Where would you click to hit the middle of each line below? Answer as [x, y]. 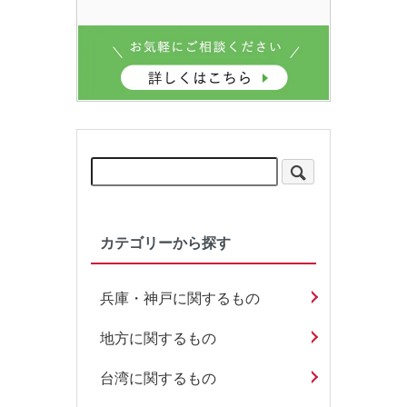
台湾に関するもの [158, 379]
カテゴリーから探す [165, 242]
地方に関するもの [158, 339]
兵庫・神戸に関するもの [180, 299]
